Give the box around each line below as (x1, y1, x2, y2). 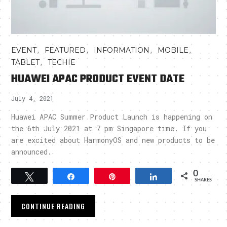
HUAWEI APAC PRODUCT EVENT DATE (11, 70, 185, 88)
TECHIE (48, 58, 76, 67)
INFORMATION (94, 46, 150, 55)
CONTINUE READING (21, 201, 86, 212)
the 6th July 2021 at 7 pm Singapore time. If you (11, 124, 207, 134)
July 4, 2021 (11, 94, 54, 103)
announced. (11, 147, 52, 157)
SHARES (194, 178, 212, 183)
